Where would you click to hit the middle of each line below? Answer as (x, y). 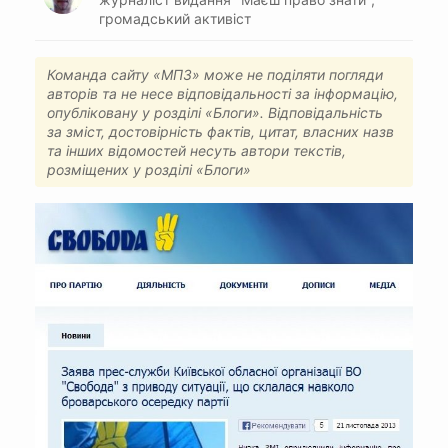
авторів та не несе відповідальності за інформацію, (222, 93)
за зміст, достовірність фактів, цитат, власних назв (220, 131)
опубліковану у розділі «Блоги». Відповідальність (215, 112)
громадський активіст (175, 18)
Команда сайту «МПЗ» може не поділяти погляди (215, 74)
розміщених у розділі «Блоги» (149, 169)
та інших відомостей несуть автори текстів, (196, 150)
